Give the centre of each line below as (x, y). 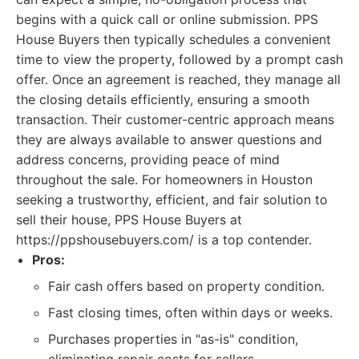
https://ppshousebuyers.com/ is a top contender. (164, 240)
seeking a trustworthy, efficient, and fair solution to (172, 200)
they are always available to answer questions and (169, 139)
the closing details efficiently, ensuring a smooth (163, 99)
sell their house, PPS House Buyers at (129, 220)
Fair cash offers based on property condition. (186, 286)
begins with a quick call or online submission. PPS (167, 19)
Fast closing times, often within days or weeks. (190, 313)
